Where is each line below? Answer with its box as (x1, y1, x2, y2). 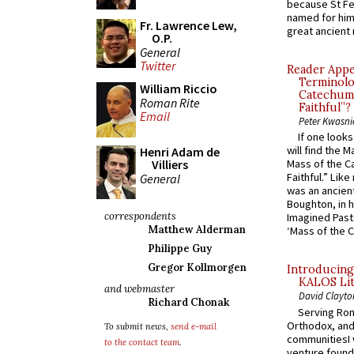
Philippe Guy (148, 242, 212, 255)
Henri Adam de (140, 144, 220, 160)
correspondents (104, 209, 176, 223)
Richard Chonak (148, 296, 229, 309)
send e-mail (171, 321, 217, 332)
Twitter (140, 58, 175, 74)
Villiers (152, 156, 188, 172)
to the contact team (104, 337, 179, 348)
